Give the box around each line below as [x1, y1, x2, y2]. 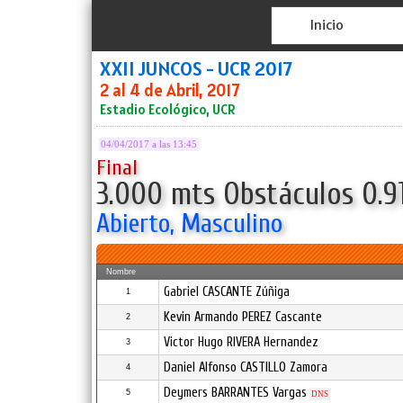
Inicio [309, 16, 344, 33]
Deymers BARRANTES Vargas [164, 385, 307, 400]
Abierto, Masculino [96, 209, 282, 239]
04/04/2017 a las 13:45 [101, 139, 197, 149]
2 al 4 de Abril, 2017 [100, 79, 240, 101]
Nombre [106, 267, 136, 276]
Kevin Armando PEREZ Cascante [164, 309, 322, 325]
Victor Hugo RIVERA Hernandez [164, 335, 318, 350]
